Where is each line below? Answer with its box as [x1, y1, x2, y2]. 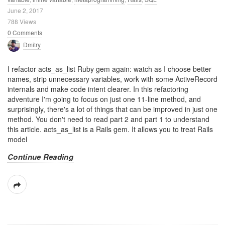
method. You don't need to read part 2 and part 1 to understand [8, 114, 209, 124]
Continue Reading [8, 151, 73, 162]
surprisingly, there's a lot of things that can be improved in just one [8, 104, 217, 114]
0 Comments [8, 28, 42, 37]
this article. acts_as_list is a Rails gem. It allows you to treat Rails [8, 124, 213, 134]
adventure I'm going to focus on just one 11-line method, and [8, 94, 201, 104]
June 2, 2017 [8, 6, 43, 15]
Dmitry [23, 40, 41, 49]
